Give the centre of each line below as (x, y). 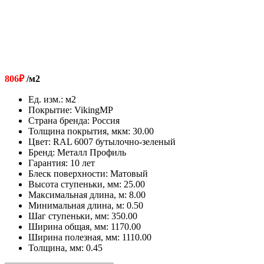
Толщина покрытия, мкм (78, 131)
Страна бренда (58, 120)
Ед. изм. (44, 99)
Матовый (129, 173)
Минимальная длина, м (75, 205)
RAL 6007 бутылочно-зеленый (114, 141)
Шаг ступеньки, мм (67, 216)
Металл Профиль (92, 152)
